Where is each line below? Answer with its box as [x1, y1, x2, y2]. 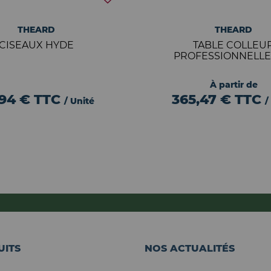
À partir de [209, 79, 258, 90]
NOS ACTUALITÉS [145, 243, 235, 254]
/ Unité [64, 96, 94, 106]
